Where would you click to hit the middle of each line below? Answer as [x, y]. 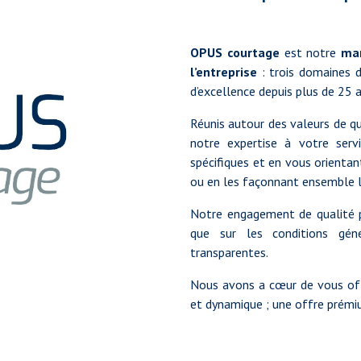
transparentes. [229, 252]
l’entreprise [224, 71]
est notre [313, 52]
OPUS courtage [237, 52]
